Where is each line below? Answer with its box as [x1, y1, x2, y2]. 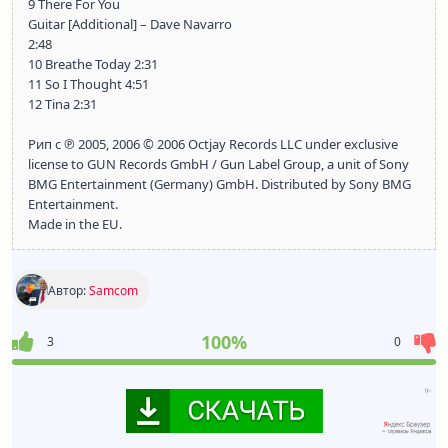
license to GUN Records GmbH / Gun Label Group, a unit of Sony [28, 155, 409, 173]
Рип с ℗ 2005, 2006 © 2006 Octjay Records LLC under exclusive [28, 135, 398, 153]
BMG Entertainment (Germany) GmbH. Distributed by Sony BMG [28, 175, 411, 193]
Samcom [89, 281, 138, 299]
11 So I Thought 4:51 [28, 75, 149, 93]
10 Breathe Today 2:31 [28, 55, 158, 73]
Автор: [48, 281, 89, 299]
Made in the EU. [28, 215, 122, 233]
